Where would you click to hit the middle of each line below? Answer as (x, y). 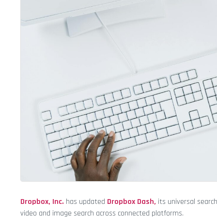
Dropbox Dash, (132, 202)
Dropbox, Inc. (42, 202)
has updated (85, 202)
